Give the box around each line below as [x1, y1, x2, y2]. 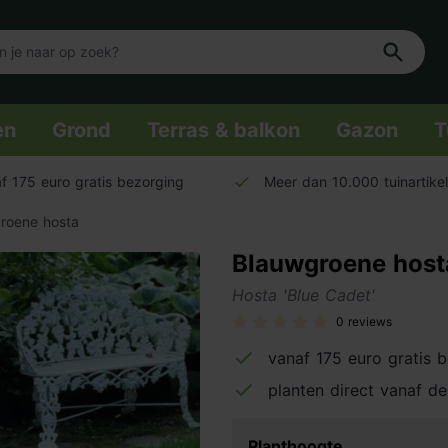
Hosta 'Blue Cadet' [232, 285, 375, 305]
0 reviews [336, 314, 392, 329]
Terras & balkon [147, 118, 300, 142]
